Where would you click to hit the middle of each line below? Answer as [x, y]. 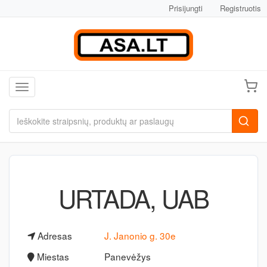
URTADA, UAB [133, 198]
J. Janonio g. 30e [140, 235]
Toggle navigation [55, 88]
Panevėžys [127, 256]
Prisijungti [186, 8]
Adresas [54, 235]
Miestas [52, 256]
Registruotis [240, 8]
